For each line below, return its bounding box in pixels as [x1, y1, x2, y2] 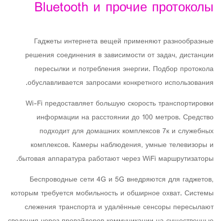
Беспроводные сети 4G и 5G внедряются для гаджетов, [30, 173, 214, 186]
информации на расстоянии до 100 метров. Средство [37, 111, 214, 124]
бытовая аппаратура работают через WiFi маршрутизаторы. [18, 152, 214, 166]
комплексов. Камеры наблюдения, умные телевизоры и [31, 139, 214, 152]
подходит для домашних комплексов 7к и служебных [39, 125, 214, 138]
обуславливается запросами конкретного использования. [28, 76, 214, 90]
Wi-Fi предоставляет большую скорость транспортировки [26, 97, 214, 110]
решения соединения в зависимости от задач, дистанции [25, 49, 214, 62]
